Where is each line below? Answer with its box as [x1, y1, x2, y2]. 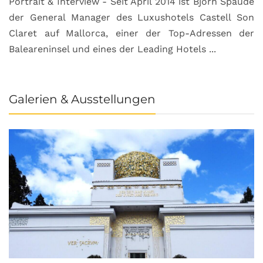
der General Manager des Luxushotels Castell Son [9, 12, 254, 23]
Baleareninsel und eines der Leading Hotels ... [9, 43, 216, 55]
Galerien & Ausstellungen [9, 92, 156, 107]
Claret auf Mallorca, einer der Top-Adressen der [9, 28, 254, 39]
